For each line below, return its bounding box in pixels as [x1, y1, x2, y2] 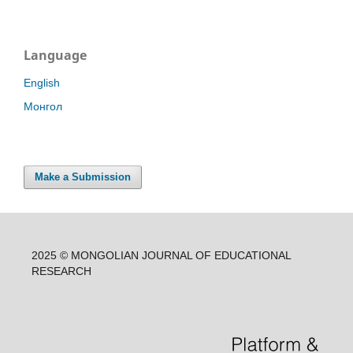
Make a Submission [35, 171, 132, 184]
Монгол [24, 100, 62, 113]
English [24, 76, 60, 90]
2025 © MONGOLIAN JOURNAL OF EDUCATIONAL [31, 249, 291, 262]
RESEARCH [31, 265, 91, 278]
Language [24, 46, 87, 65]
